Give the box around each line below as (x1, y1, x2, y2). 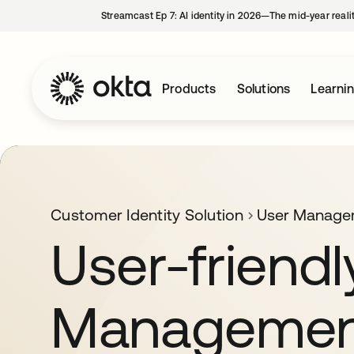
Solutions (236, 81, 291, 96)
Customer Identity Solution (51, 205, 244, 224)
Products (162, 81, 217, 96)
